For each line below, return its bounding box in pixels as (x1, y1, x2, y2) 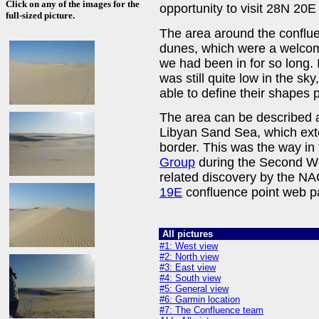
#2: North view (159, 251, 219, 262)
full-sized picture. (6, 10, 75, 21)
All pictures (162, 229, 213, 239)
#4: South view (159, 273, 221, 283)
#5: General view (159, 283, 229, 294)
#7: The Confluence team (159, 305, 263, 315)
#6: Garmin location (159, 294, 240, 305)
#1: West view (159, 241, 218, 251)
